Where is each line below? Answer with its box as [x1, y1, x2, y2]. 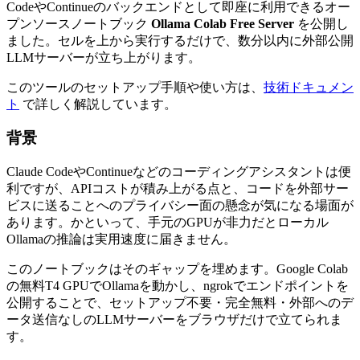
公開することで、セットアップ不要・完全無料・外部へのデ [6, 296, 354, 310]
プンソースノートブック [6, 16, 151, 31]
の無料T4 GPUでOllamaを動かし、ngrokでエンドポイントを [6, 279, 349, 293]
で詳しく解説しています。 [19, 96, 177, 111]
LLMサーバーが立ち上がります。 [6, 50, 201, 64]
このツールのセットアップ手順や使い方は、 [6, 80, 264, 94]
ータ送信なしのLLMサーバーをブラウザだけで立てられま [6, 313, 342, 327]
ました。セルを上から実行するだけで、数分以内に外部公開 [6, 33, 354, 47]
